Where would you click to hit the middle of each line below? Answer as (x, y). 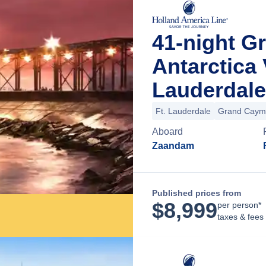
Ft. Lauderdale (183, 111)
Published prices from (197, 193)
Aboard (167, 132)
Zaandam (173, 146)
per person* (239, 205)
